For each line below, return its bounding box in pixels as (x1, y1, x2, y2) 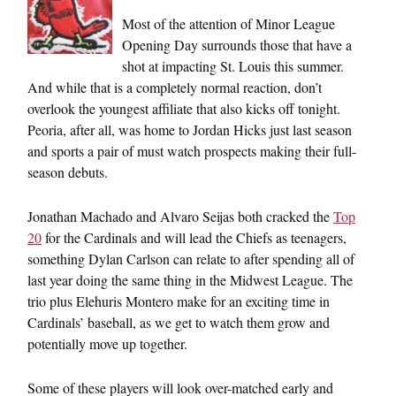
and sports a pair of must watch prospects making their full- (27, 141, 356, 160)
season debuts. (27, 163, 108, 181)
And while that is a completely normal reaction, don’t (27, 78, 322, 96)
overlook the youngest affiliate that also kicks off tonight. (27, 99, 340, 118)
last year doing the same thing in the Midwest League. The (27, 270, 353, 289)
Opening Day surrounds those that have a (122, 35, 352, 54)
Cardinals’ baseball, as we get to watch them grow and (27, 313, 330, 331)
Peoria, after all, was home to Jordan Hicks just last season (27, 120, 352, 139)
